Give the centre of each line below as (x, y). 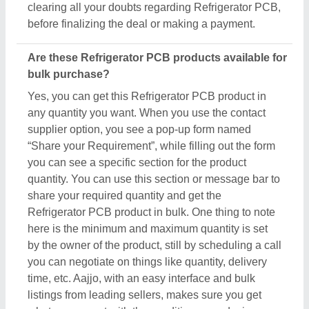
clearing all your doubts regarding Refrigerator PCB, (154, 8)
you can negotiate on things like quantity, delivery (147, 262)
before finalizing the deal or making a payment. (141, 24)
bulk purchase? (69, 74)
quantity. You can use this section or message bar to (154, 179)
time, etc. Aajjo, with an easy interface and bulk (141, 279)
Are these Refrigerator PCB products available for (157, 58)
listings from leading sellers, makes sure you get (144, 295)
